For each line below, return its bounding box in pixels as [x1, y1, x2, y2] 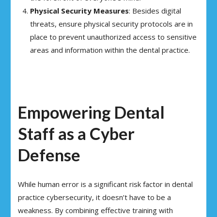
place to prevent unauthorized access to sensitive [30, 32, 197, 42]
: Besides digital [129, 6, 182, 16]
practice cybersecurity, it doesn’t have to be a [18, 192, 171, 202]
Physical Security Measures [30, 6, 129, 16]
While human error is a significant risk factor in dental [18, 179, 193, 189]
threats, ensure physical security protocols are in [30, 19, 193, 29]
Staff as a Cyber [18, 124, 135, 144]
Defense [18, 145, 81, 165]
